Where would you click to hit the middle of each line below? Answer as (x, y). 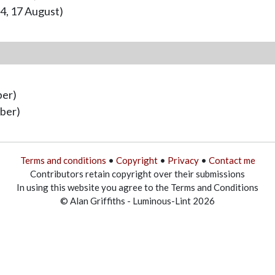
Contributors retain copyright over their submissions (137, 173)
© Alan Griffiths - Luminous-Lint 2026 (137, 200)
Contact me (232, 160)
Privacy (183, 160)
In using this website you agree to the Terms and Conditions (137, 187)
